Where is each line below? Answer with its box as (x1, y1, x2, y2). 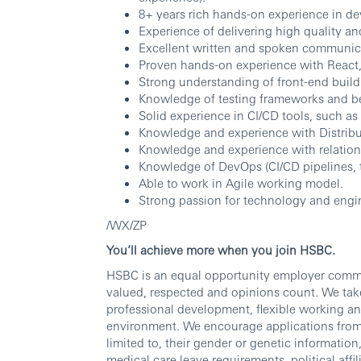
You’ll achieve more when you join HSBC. (106, 242, 338, 258)
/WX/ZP (106, 217, 147, 233)
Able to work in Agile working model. (139, 175, 343, 191)
